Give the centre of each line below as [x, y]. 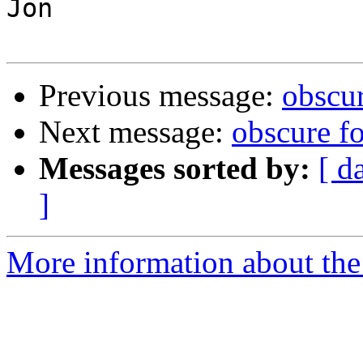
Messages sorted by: [175, 169]
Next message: [135, 132]
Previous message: [160, 96]
